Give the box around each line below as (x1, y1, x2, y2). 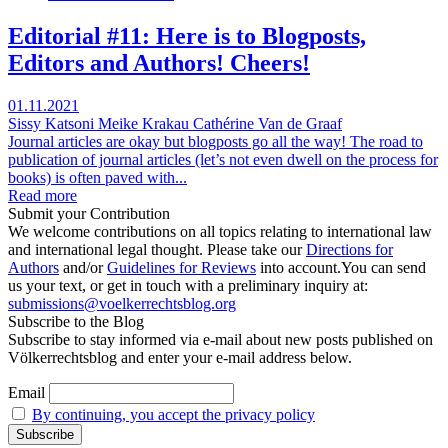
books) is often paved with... (8, 168, 187, 186)
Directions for (306, 240, 393, 258)
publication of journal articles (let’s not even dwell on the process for (8, 150, 438, 168)
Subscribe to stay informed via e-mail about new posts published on (8, 330, 433, 348)
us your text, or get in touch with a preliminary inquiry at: (8, 276, 368, 294)
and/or (59, 258, 107, 276)
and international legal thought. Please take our (8, 240, 306, 258)
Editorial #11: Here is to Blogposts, (8, 22, 366, 49)
